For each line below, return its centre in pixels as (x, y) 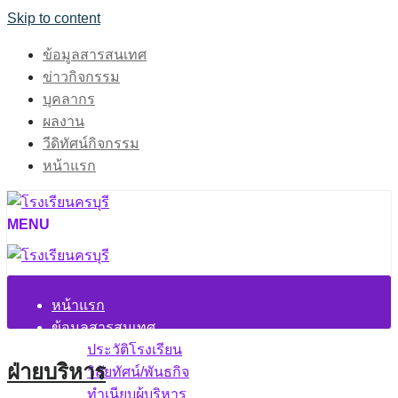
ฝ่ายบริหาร (56, 371)
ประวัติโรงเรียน (135, 350)
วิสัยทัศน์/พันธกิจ (138, 372)
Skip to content (54, 18)
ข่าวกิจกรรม (81, 77)
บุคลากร (69, 99)
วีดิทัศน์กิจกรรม (91, 143)
